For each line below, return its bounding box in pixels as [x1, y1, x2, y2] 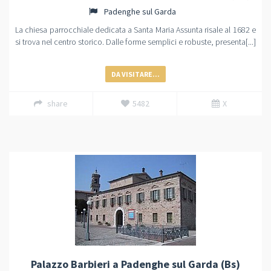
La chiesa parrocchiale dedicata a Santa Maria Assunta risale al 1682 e [15, 24, 256, 35]
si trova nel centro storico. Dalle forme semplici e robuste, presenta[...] [15, 36, 256, 47]
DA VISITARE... [111, 70, 160, 79]
